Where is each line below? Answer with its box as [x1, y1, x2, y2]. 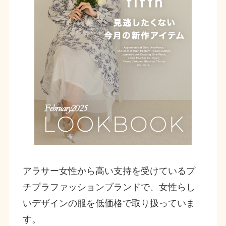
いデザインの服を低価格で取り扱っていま [22, 198, 195, 208]
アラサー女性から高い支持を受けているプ [22, 165, 195, 176]
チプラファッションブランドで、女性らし [22, 182, 195, 192]
